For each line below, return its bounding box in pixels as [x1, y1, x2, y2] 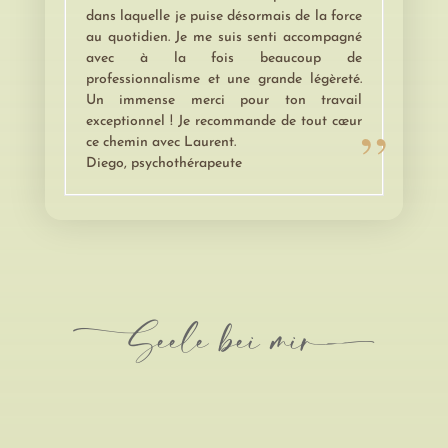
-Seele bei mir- [73, 311, 375, 370]
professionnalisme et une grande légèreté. [85, 72, 362, 87]
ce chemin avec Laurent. [85, 135, 236, 150]
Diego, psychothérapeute [85, 156, 242, 171]
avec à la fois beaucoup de [85, 51, 362, 66]
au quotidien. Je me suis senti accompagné [85, 30, 362, 45]
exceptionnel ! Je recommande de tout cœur [85, 114, 362, 129]
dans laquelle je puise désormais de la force [85, 9, 362, 24]
